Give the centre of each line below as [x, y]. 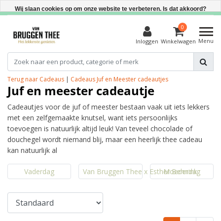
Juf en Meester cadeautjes [132, 79]
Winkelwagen [178, 41]
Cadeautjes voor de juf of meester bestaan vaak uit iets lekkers [109, 107]
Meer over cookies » [110, 63]
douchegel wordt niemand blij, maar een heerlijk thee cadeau [105, 139]
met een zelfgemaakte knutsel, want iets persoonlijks [92, 118]
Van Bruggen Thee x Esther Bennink [140, 171]
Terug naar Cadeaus [36, 79]
